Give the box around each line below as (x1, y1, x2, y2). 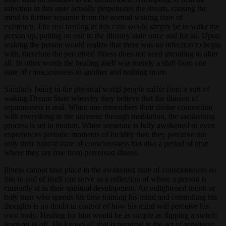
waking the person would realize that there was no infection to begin (4, 40, 221, 49)
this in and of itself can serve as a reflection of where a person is (4, 174, 206, 183)
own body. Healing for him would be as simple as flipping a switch (4, 210, 217, 219)
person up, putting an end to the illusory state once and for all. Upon (4, 31, 220, 40)
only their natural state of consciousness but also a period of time (4, 139, 208, 148)
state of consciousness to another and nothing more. (4, 67, 167, 76)
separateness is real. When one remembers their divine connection (4, 102, 212, 111)
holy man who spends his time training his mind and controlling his (4, 192, 217, 201)
